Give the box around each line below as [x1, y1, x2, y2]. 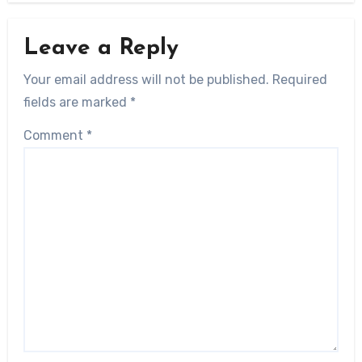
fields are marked [23, 94, 131, 110]
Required [272, 71, 328, 87]
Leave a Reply [23, 37, 179, 61]
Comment [23, 127, 87, 143]
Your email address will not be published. [23, 71, 270, 87]
